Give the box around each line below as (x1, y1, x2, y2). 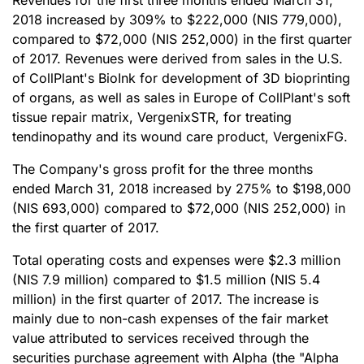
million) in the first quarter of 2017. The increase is (12, 291, 318, 307)
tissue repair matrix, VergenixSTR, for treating (12, 109, 292, 125)
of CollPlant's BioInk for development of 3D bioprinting (12, 70, 350, 86)
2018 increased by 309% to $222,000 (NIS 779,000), (12, 11, 342, 28)
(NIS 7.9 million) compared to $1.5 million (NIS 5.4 (12, 271, 320, 288)
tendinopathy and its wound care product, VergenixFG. (12, 128, 348, 145)
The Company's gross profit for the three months (12, 161, 313, 177)
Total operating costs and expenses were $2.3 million (12, 252, 340, 268)
